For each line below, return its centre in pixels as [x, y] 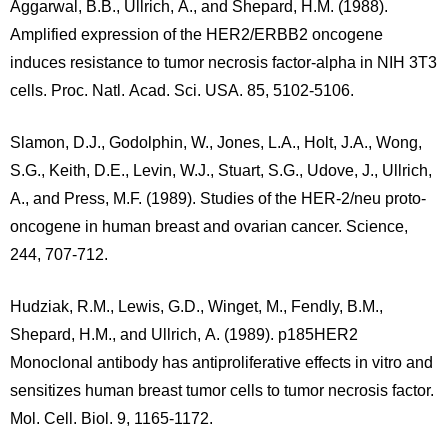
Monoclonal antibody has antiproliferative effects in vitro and [221, 362]
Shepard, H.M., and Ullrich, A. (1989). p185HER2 [184, 334]
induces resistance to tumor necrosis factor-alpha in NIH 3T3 [223, 62]
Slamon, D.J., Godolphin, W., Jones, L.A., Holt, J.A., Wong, [216, 142]
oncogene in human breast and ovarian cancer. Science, [209, 226]
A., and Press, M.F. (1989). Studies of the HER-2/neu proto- [218, 198]
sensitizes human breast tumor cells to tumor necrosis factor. [222, 390]
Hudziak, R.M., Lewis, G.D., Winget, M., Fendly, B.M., [196, 306]
